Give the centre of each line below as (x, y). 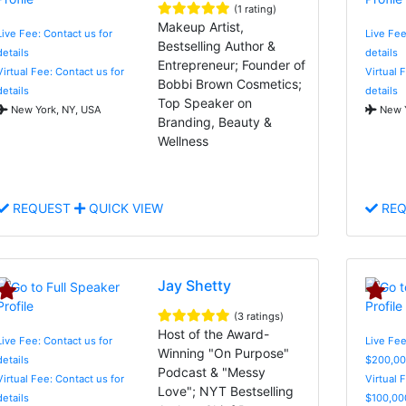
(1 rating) (256, 9)
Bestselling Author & (217, 45)
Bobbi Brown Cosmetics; (230, 83)
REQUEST (42, 208)
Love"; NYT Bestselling (226, 391)
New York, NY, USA (55, 109)
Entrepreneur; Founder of (232, 64)
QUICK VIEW (124, 208)
